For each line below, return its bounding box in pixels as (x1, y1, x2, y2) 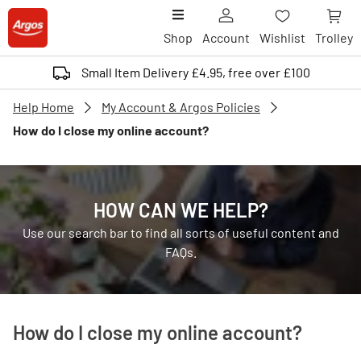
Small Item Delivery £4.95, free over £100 (81, 64, 310, 80)
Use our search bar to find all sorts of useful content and (22, 225, 339, 240)
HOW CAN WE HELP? (93, 198, 268, 222)
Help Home (13, 99, 74, 114)
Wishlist (259, 30, 305, 45)
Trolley (315, 30, 353, 45)
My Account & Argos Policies (102, 99, 260, 114)
